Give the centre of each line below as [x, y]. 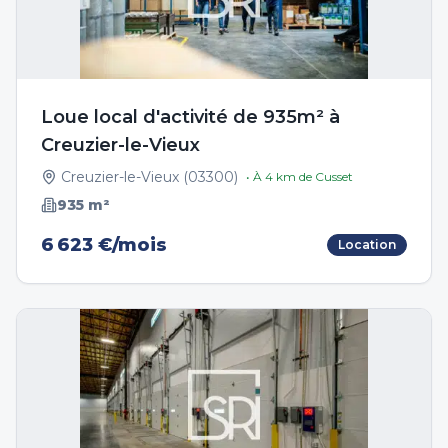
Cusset [334, 176]
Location [367, 244]
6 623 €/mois [104, 245]
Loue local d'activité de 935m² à [190, 117]
